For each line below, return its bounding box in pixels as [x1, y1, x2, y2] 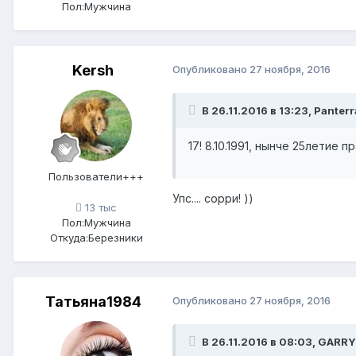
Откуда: [49, 231, 88, 245]
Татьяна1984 [44, 293, 141, 311]
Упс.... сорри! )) [172, 192, 253, 206]
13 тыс [82, 201, 117, 215]
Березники [87, 231, 143, 245]
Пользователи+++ [48, 170, 144, 184]
